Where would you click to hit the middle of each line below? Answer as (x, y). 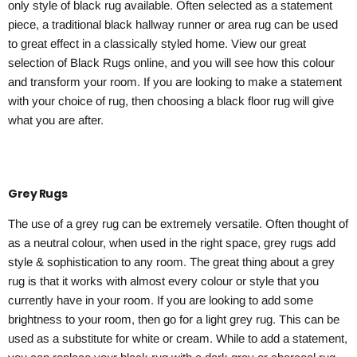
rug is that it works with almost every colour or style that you (163, 281)
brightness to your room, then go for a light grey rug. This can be (174, 320)
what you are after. (56, 120)
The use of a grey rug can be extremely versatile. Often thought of (178, 224)
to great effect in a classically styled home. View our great (157, 44)
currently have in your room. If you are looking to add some (161, 300)
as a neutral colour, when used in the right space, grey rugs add (172, 243)
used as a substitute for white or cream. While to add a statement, (178, 339)
